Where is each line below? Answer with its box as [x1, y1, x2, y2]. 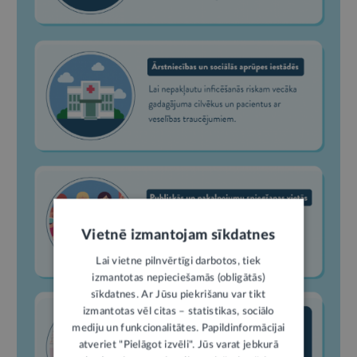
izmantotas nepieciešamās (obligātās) [92, 273, 265, 284]
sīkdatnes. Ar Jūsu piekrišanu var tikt [91, 289, 266, 300]
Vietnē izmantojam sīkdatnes [81, 228, 276, 243]
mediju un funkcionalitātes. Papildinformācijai [72, 323, 285, 334]
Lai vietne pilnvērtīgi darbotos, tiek [96, 256, 261, 267]
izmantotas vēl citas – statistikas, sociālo [83, 306, 274, 317]
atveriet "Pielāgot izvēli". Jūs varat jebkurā [78, 339, 279, 351]
